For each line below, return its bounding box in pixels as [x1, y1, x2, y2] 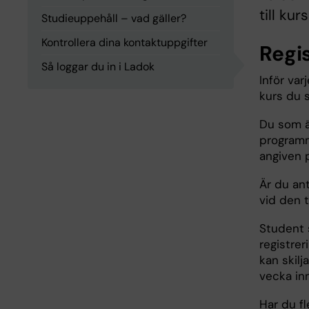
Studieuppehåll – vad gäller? [41, 11, 186, 26]
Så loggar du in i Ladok [41, 59, 154, 74]
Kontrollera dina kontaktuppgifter [41, 35, 208, 50]
